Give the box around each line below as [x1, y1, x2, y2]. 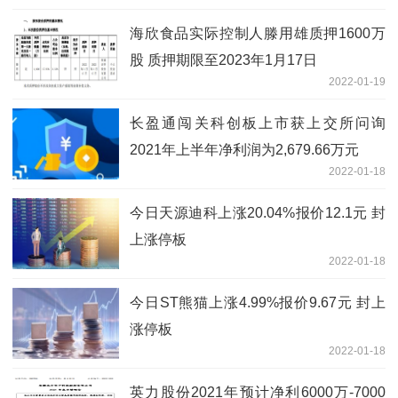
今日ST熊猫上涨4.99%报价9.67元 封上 [130, 295, 386, 311]
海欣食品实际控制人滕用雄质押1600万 [130, 26, 386, 42]
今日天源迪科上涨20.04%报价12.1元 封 [130, 205, 386, 221]
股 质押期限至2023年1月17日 [130, 52, 317, 68]
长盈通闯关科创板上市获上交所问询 [130, 115, 386, 131]
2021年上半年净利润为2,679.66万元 [130, 142, 359, 158]
